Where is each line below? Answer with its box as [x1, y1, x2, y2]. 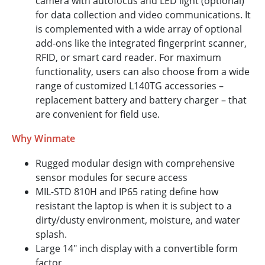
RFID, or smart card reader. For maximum [35, 51, 221, 64]
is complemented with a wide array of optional [35, 22, 242, 36]
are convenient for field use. [35, 108, 160, 121]
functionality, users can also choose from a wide [35, 65, 250, 79]
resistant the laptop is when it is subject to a [35, 199, 232, 213]
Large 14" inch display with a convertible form [35, 242, 238, 256]
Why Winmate [12, 132, 76, 146]
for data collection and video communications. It [35, 8, 251, 22]
